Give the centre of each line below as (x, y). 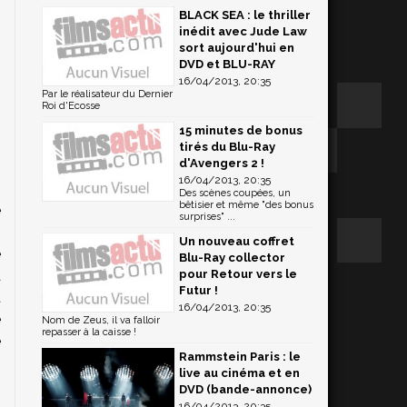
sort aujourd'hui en (237, 48)
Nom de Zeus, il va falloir (101, 320)
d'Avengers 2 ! (222, 163)
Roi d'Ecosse (71, 106)
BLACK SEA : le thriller (245, 15)
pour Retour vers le (238, 274)
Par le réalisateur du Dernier (107, 94)
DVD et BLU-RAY (227, 64)
